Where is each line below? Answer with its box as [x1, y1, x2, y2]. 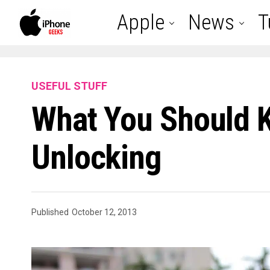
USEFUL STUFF [31, 80, 107, 92]
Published [31, 207, 69, 217]
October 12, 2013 [72, 207, 137, 217]
